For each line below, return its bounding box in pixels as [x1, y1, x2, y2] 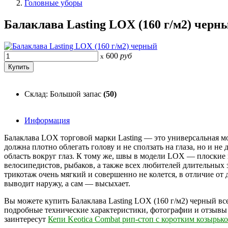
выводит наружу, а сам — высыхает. [4, 179, 130, 188]
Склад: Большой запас [24, 89, 103, 98]
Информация [24, 116, 70, 125]
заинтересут [4, 214, 48, 223]
